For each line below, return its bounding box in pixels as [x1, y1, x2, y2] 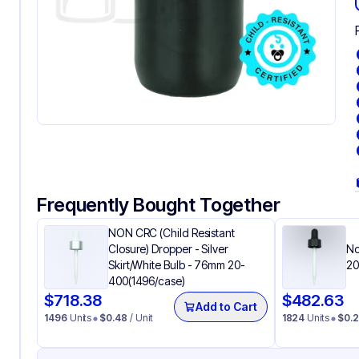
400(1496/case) [108, 274, 185, 288]
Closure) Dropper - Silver [108, 242, 228, 256]
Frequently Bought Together [37, 193, 280, 216]
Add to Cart [196, 300, 257, 313]
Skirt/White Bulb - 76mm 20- [108, 258, 245, 272]
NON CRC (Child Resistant [108, 226, 235, 240]
